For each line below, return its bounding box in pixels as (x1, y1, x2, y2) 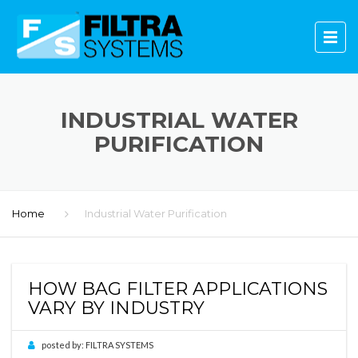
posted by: (42, 340, 84, 350)
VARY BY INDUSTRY (28, 297, 205, 319)
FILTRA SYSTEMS (84, 340, 153, 350)
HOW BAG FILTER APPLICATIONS (28, 278, 328, 300)
